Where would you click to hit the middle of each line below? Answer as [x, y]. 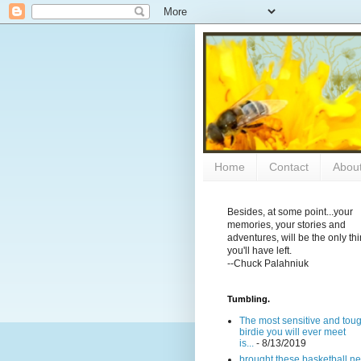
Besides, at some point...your [290, 212]
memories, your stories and [286, 224]
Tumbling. [249, 299]
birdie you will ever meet [293, 332]
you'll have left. [259, 250]
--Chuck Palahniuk [268, 263]
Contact [289, 167]
